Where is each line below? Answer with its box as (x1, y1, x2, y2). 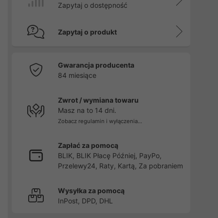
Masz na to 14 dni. (57, 106, 116, 114)
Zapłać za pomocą (57, 141, 118, 149)
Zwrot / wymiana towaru (57, 96, 139, 104)
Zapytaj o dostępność (57, 1, 127, 9)
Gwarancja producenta (57, 61, 134, 69)
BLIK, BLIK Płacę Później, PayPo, (57, 151, 162, 160)
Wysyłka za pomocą (57, 186, 125, 195)
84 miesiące (57, 71, 96, 79)
